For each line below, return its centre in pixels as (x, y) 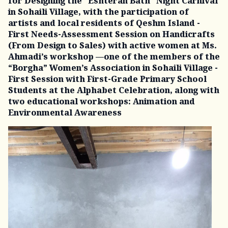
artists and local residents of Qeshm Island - (104, 23)
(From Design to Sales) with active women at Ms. (112, 45)
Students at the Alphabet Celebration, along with (114, 90)
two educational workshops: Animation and (102, 101)
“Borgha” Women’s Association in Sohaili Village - (113, 68)
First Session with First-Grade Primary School (107, 79)
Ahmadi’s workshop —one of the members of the (114, 56)
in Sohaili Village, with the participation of (98, 12)
